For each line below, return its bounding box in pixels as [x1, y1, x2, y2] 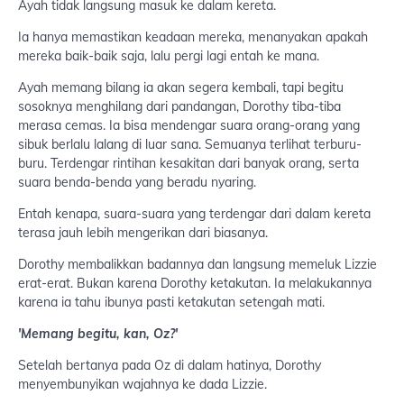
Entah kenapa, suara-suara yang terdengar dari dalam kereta [18, 206, 371, 223]
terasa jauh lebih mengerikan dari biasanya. [18, 225, 268, 242]
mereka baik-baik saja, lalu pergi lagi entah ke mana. [18, 48, 319, 65]
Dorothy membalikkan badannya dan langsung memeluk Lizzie [18, 256, 377, 273]
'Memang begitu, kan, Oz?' [18, 326, 178, 343]
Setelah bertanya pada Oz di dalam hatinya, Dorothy [18, 357, 321, 374]
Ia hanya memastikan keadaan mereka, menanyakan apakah [18, 29, 368, 46]
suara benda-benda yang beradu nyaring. [18, 174, 256, 191]
